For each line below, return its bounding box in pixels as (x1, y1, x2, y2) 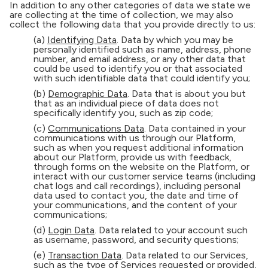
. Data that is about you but (127, 88, 246, 99)
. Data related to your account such (95, 224, 248, 236)
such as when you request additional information (33, 142, 243, 153)
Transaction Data (48, 249, 121, 261)
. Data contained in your (144, 123, 246, 134)
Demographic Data (48, 88, 127, 99)
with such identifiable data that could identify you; (33, 72, 250, 84)
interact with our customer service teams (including (33, 170, 255, 182)
